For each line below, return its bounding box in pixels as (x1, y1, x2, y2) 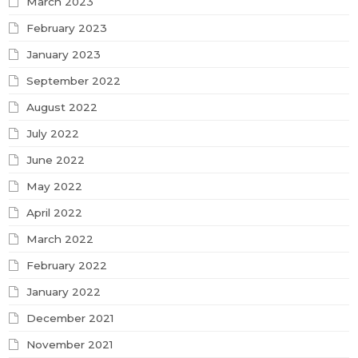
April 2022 (26, 206, 83, 220)
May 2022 (26, 180, 83, 193)
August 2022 (26, 101, 98, 114)
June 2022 (26, 153, 86, 167)
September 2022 (26, 74, 121, 88)
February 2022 (26, 259, 108, 272)
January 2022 (26, 285, 101, 299)
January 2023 (26, 48, 101, 62)
